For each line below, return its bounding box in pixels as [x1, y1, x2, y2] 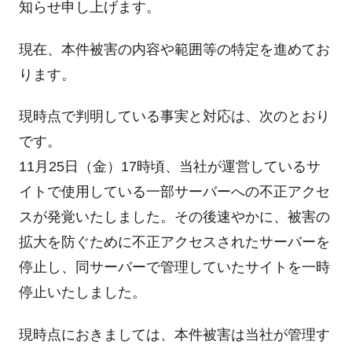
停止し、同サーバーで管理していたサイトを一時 [18, 259, 330, 276]
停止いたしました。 [18, 284, 146, 301]
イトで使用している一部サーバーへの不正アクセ [18, 184, 330, 200]
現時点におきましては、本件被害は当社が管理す [18, 326, 330, 343]
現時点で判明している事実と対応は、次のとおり [18, 108, 330, 125]
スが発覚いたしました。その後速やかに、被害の [18, 209, 330, 225]
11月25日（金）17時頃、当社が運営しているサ [18, 159, 321, 175]
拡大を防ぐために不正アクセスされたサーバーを [18, 234, 330, 251]
